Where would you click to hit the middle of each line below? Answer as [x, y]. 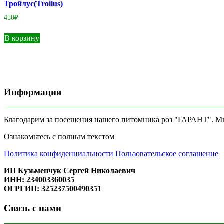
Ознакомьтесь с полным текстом [61, 137]
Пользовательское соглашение [167, 154]
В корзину [22, 38]
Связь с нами [33, 208]
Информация [33, 92]
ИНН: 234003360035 [39, 180]
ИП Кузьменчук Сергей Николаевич [70, 171]
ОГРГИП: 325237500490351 [53, 189]
